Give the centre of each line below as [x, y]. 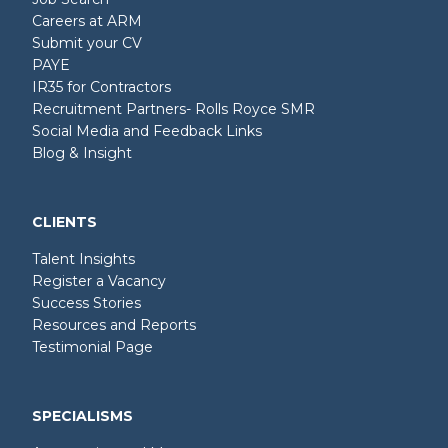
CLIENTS [64, 222]
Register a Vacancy [99, 281]
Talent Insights [83, 259]
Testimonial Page [92, 347]
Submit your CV [87, 43]
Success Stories [86, 303]
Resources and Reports [114, 325]
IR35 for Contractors [101, 87]
